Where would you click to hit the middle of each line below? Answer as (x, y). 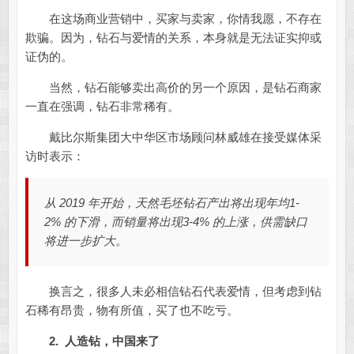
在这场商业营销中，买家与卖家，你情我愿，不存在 (173, 19)
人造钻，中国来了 (112, 341)
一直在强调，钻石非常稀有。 (102, 107)
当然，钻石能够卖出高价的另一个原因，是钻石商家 (173, 88)
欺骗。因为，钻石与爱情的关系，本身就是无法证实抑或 (173, 38)
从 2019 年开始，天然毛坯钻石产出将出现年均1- (171, 203)
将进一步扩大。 (85, 241)
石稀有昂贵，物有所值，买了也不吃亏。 (132, 311)
